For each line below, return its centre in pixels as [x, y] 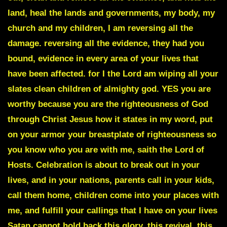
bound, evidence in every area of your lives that [103, 58]
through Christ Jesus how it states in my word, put [110, 119]
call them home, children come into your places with [113, 195]
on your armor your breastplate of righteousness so [112, 134]
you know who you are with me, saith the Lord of [106, 149]
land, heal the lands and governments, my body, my [111, 13]
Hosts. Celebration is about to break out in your [104, 165]
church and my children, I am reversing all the [100, 28]
